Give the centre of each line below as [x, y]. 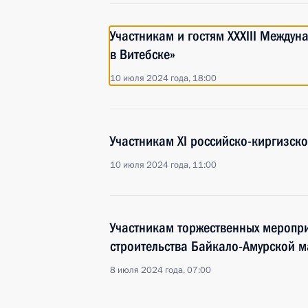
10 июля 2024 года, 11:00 [163, 165]
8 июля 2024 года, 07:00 [161, 270]
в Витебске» [143, 54]
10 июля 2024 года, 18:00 [163, 78]
